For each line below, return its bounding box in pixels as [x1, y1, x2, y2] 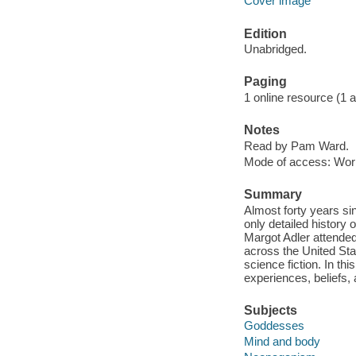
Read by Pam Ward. [243, 138, 349, 153]
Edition [243, 26, 287, 41]
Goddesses [243, 319, 304, 333]
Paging [243, 75, 287, 89]
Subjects [243, 303, 297, 317]
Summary [243, 188, 302, 202]
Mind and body [243, 335, 320, 349]
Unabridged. [243, 42, 307, 56]
